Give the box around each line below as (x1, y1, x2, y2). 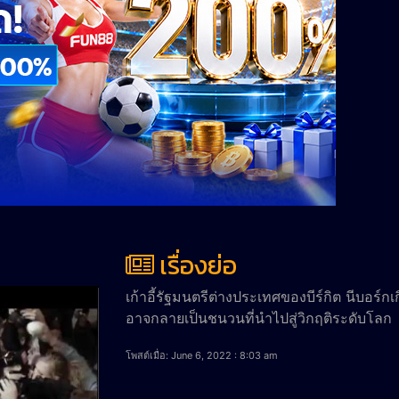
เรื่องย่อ (159, 246, 237, 284)
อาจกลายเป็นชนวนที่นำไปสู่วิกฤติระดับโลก (125, 308, 392, 327)
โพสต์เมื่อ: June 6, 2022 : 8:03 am (125, 348, 278, 362)
